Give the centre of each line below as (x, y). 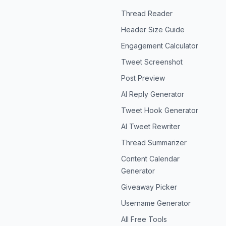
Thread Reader (147, 13)
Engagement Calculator (160, 46)
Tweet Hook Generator (160, 110)
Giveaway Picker (149, 187)
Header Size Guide (153, 30)
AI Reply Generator (153, 94)
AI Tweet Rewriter (151, 126)
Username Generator (156, 203)
